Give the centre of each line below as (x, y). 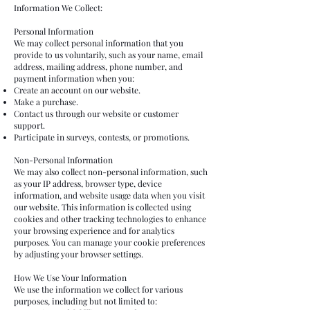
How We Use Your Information (70, 278)
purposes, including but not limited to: (85, 301)
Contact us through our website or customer (96, 114)
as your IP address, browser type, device (88, 184)
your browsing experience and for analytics (94, 231)
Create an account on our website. (77, 90)
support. (29, 126)
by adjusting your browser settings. (79, 254)
